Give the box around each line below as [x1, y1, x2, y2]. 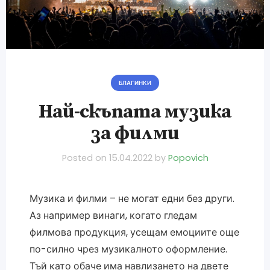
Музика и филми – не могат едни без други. [29, 191, 234, 206]
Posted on [61, 151, 109, 164]
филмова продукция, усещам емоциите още [29, 225, 239, 239]
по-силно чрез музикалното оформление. [29, 242, 227, 256]
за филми [91, 121, 179, 146]
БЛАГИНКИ [119, 78, 151, 87]
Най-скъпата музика [39, 99, 231, 124]
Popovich [168, 151, 209, 164]
